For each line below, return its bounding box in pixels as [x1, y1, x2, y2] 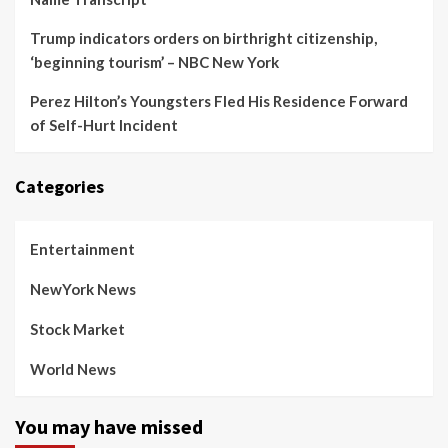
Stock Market [30, 320, 125, 339]
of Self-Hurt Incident [30, 116, 178, 135]
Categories [15, 175, 104, 199]
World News [30, 360, 116, 379]
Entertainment [30, 240, 135, 259]
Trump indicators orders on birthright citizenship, [30, 29, 377, 48]
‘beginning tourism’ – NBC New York [30, 53, 279, 72]
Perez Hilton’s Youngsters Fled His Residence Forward [30, 92, 408, 111]
